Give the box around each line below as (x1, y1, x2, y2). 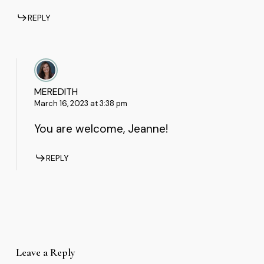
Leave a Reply (15, 245, 75, 259)
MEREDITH (34, 85, 78, 98)
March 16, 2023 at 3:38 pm (34, 98, 127, 108)
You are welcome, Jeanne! (34, 121, 168, 136)
